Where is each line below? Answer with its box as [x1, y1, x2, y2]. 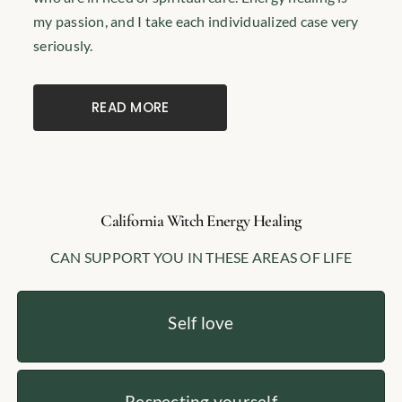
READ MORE [92, 98, 170, 118]
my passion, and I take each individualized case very [33, 13, 359, 31]
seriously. [33, 37, 93, 55]
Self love [168, 311, 234, 333]
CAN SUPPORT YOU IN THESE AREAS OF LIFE [49, 249, 353, 267]
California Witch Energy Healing [100, 211, 301, 232]
